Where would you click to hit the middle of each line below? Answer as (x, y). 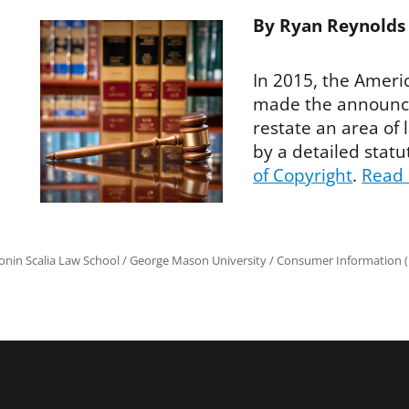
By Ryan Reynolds (330, 26)
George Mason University (198, 260)
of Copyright (303, 175)
